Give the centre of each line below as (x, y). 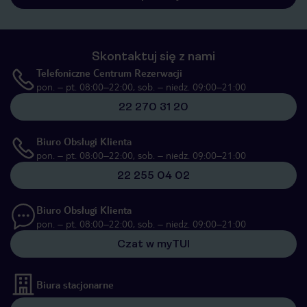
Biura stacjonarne (75, 284)
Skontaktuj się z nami (153, 56)
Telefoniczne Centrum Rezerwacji (109, 73)
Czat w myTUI (153, 244)
